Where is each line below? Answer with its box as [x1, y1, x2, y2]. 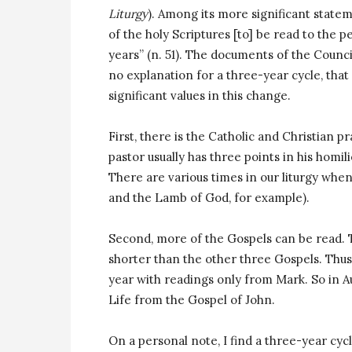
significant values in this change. [108, 88, 291, 103]
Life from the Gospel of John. [108, 292, 275, 307]
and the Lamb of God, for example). [108, 190, 310, 205]
